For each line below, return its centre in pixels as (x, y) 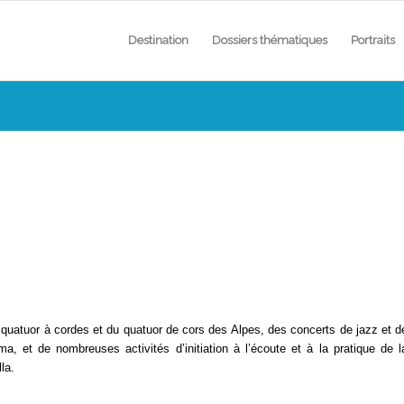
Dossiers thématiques (269, 40)
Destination (158, 40)
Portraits (372, 40)
